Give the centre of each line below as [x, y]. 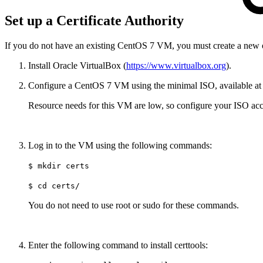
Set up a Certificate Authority [96, 21]
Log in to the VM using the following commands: [120, 146]
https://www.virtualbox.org [176, 66]
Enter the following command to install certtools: [118, 245]
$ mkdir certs [59, 166]
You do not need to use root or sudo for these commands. [134, 205]
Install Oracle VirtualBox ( [77, 66]
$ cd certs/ [54, 186]
